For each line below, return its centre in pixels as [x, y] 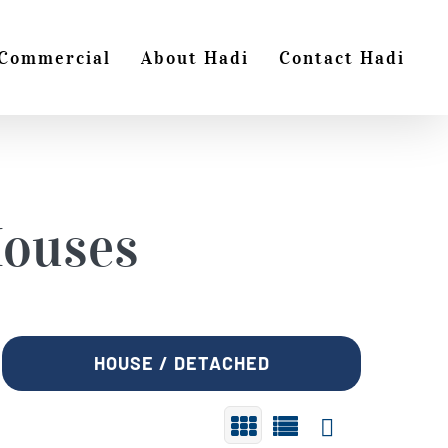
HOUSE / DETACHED [181, 363]
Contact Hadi [342, 57]
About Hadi [195, 57]
